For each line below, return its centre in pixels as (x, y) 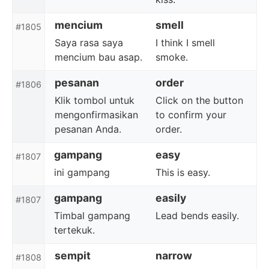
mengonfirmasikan (96, 115)
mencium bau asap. (98, 57)
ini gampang (82, 172)
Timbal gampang (92, 216)
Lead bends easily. (197, 216)
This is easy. (183, 172)
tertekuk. (74, 230)
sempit (73, 255)
